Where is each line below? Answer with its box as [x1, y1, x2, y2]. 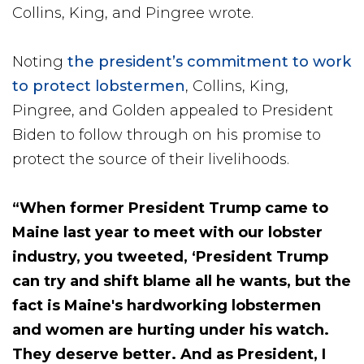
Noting [12, 52, 67, 71]
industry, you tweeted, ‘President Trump [12, 247, 328, 266]
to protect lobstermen [12, 76, 185, 95]
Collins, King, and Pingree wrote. [12, 3, 253, 22]
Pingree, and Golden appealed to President [12, 101, 333, 119]
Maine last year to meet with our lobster [12, 223, 323, 241]
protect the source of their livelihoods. [12, 149, 293, 168]
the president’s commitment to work [67, 52, 351, 71]
